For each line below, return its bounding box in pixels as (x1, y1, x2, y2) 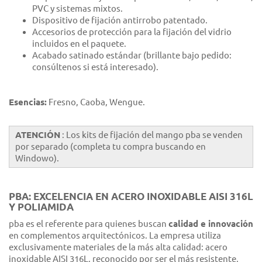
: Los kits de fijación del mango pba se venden (60, 130, 243, 140)
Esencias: (9, 97, 47, 108)
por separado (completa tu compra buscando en (15, 142, 206, 152)
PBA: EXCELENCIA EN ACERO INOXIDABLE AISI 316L (9, 191, 253, 202)
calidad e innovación (168, 219, 253, 229)
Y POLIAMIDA (9, 201, 74, 213)
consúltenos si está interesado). (32, 62, 158, 73)
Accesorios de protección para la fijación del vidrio (32, 27, 232, 37)
